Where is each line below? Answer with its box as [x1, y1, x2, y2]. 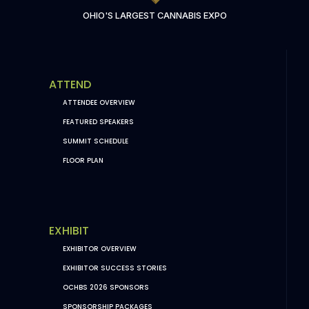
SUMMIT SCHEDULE [62, 136, 128, 146]
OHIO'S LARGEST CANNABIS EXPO [82, 10, 227, 21]
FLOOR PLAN [62, 155, 103, 165]
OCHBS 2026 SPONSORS [62, 283, 149, 292]
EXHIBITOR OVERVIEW [62, 244, 137, 254]
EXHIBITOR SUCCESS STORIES [62, 263, 167, 273]
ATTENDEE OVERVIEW [62, 97, 135, 107]
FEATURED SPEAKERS [62, 117, 134, 126]
